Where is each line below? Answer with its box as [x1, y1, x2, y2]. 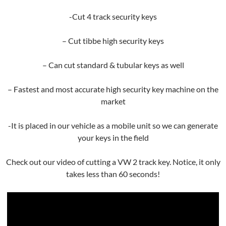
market [100, 96, 126, 106]
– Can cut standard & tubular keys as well [42, 60, 184, 70]
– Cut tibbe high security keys [62, 36, 164, 45]
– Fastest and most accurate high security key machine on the [8, 84, 218, 94]
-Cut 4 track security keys [69, 12, 157, 21]
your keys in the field [77, 133, 149, 142]
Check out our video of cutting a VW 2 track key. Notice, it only [6, 157, 220, 166]
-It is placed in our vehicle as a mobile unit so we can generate [8, 121, 218, 130]
